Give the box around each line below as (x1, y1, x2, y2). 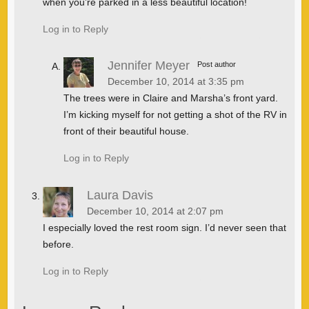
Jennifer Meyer (107, 59, 190, 73)
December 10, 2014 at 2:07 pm (86, 206, 223, 217)
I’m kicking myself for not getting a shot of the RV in (63, 109, 287, 121)
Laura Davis (86, 188, 153, 202)
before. (42, 238, 74, 250)
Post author (197, 59, 237, 68)
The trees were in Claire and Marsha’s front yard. (63, 92, 278, 104)
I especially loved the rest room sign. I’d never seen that (42, 221, 286, 233)
